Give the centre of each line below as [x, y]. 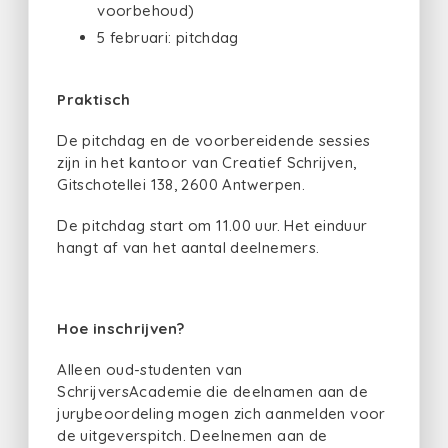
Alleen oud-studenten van [150, 369]
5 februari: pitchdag [168, 37]
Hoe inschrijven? [121, 329]
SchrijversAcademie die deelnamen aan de [212, 391]
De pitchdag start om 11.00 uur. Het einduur [212, 225]
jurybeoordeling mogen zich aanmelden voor [221, 413]
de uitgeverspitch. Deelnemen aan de [192, 435]
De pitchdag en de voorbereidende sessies [214, 140]
